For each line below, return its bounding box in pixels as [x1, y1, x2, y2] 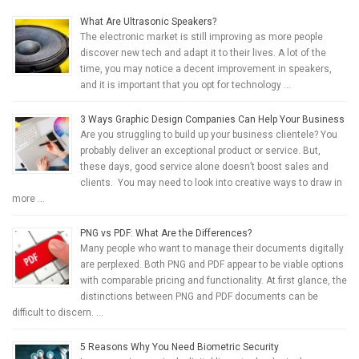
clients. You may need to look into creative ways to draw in [80, 176, 342, 188]
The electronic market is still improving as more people [80, 30, 323, 42]
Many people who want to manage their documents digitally [80, 242, 344, 254]
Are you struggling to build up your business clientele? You [80, 128, 337, 140]
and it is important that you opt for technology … [80, 79, 291, 91]
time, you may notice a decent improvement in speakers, [80, 63, 332, 75]
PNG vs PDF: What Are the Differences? [80, 227, 252, 239]
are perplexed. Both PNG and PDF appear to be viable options [80, 258, 344, 270]
